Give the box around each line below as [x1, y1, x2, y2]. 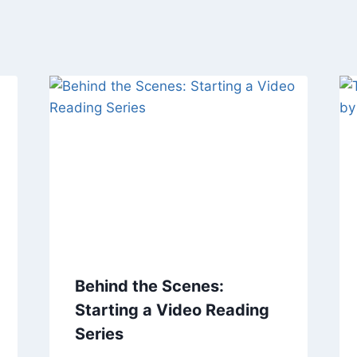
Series [74, 324, 124, 343]
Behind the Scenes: [74, 276, 224, 296]
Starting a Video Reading [74, 300, 269, 320]
